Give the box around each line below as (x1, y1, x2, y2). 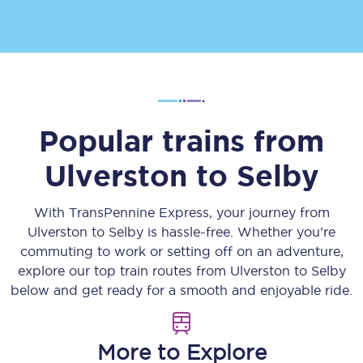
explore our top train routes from (17, 263, 230, 278)
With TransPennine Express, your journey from (33, 205, 330, 220)
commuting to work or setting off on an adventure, (19, 244, 344, 258)
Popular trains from (39, 124, 324, 157)
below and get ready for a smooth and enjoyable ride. (11, 283, 352, 297)
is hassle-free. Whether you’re (143, 224, 335, 239)
